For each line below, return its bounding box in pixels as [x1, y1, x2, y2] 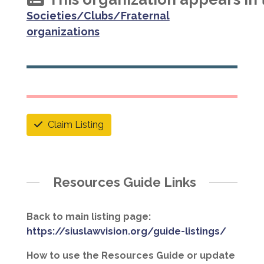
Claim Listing [47, 118, 104, 130]
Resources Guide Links [52, 174, 196, 190]
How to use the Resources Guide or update [26, 250, 235, 262]
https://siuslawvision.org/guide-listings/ [26, 226, 226, 237]
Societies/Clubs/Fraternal [26, 9, 170, 22]
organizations [26, 25, 100, 38]
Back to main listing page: [26, 211, 151, 223]
